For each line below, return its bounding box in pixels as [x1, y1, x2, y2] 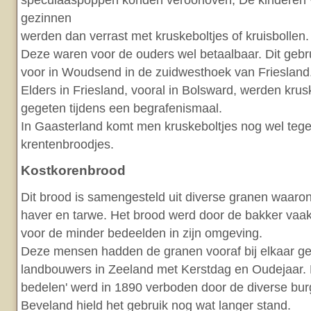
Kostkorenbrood [21, 163, 126, 178]
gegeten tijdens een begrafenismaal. [21, 101, 222, 115]
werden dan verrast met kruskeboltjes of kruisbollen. [21, 29, 309, 43]
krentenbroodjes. [21, 137, 114, 151]
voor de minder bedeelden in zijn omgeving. [21, 226, 262, 240]
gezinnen [21, 11, 72, 25]
